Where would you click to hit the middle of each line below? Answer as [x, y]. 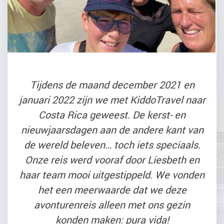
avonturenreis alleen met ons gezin [112, 204]
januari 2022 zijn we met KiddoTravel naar [112, 99]
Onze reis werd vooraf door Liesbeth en [112, 159]
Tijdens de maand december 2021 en [112, 84]
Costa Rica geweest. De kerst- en [112, 114]
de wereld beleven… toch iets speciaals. [112, 144]
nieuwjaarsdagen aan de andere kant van [112, 129]
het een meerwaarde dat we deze [112, 189]
